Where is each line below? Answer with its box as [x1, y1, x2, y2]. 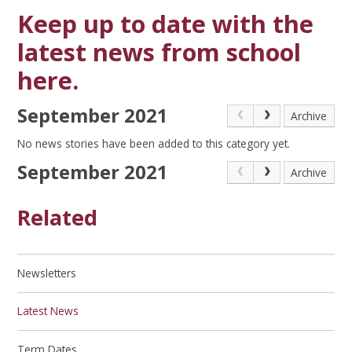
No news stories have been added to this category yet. [17, 136, 291, 152]
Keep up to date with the [17, 6, 314, 40]
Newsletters [17, 266, 77, 281]
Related [17, 202, 98, 232]
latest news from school [17, 35, 302, 68]
